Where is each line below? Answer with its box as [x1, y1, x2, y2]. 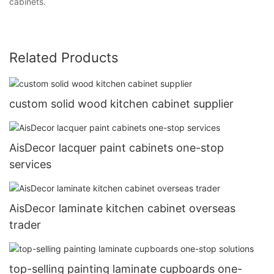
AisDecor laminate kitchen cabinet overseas [9, 201, 235, 215]
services [9, 157, 51, 171]
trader [9, 218, 41, 231]
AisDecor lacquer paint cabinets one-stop [9, 141, 224, 154]
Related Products [9, 49, 119, 65]
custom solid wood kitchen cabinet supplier [9, 97, 234, 110]
